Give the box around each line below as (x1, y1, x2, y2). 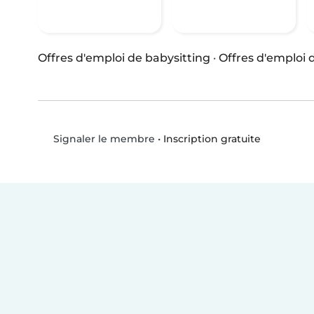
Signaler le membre (50, 132, 155, 146)
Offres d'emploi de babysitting (38, 51, 210, 65)
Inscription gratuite (163, 132, 261, 145)
